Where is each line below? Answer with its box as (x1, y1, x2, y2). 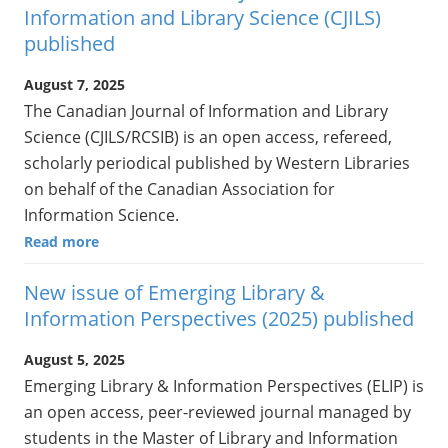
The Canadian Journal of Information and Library (24, 100, 388, 123)
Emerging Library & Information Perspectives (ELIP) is (24, 375, 424, 398)
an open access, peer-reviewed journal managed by (24, 401, 411, 424)
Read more (24, 232, 99, 252)
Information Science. (24, 204, 179, 227)
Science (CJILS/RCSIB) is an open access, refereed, (24, 126, 392, 149)
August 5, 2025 (24, 350, 125, 370)
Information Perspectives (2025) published (24, 305, 414, 333)
